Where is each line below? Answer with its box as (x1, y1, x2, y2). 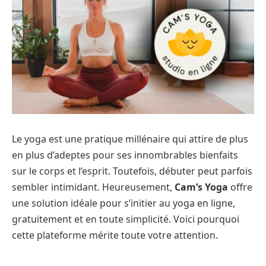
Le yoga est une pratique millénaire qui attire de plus (12, 132, 248, 146)
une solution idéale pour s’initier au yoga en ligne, (12, 197, 235, 210)
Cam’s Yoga (175, 180, 228, 194)
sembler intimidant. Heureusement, (12, 180, 175, 194)
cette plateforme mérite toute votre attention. (12, 229, 218, 242)
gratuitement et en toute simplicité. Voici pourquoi (12, 213, 239, 226)
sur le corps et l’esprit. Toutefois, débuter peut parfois (12, 164, 252, 178)
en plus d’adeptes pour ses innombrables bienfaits (12, 148, 238, 162)
